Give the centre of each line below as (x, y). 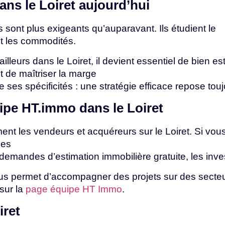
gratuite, (172, 157)
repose (192, 86)
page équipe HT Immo (74, 189)
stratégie (119, 86)
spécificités (50, 86)
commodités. (48, 41)
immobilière (128, 157)
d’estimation (75, 157)
